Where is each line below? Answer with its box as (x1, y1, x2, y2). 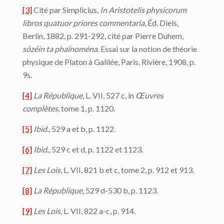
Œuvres (135, 90, 163, 100)
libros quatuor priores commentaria (22, 18, 144, 28)
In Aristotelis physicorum (100, 5, 186, 15)
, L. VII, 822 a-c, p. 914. (60, 206, 135, 216)
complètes (22, 103, 58, 113)
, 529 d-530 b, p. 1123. (82, 185, 158, 195)
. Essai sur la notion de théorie (97, 44, 197, 54)
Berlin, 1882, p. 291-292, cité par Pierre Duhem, (22, 31, 183, 41)
